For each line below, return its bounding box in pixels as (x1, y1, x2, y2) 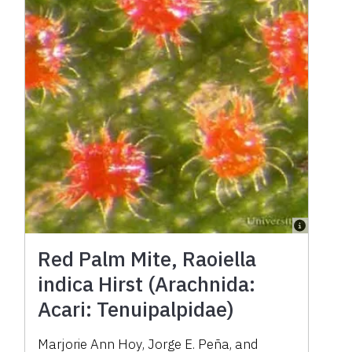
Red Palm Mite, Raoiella (38, 245, 257, 273)
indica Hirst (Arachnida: (38, 270, 256, 298)
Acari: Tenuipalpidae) (38, 295, 235, 323)
